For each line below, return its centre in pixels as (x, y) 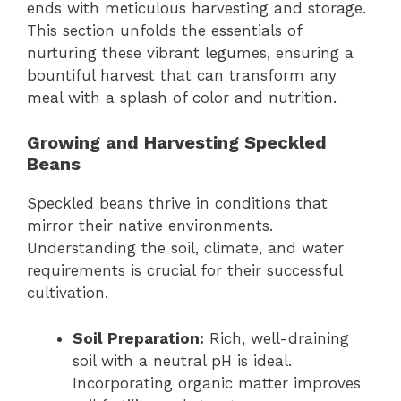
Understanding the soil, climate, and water (185, 248)
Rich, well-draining (277, 338)
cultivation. (68, 293)
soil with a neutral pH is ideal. (182, 360)
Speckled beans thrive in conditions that (177, 204)
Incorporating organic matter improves (217, 383)
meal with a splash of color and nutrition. (182, 97)
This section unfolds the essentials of (164, 30)
